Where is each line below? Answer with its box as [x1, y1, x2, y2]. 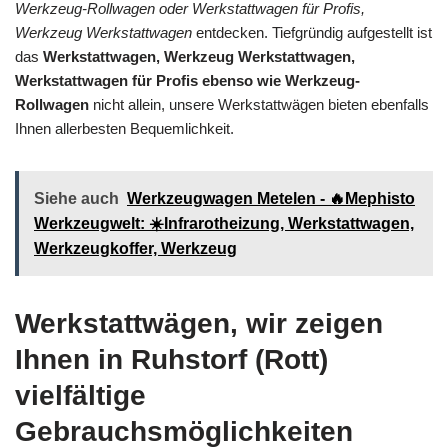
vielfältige [15, 379, 146, 411]
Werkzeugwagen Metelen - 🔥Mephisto [127, 189, 415, 207]
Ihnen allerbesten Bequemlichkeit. [15, 119, 234, 137]
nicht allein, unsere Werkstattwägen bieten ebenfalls [89, 95, 429, 113]
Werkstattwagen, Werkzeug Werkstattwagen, [43, 47, 355, 65]
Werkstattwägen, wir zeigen [15, 307, 383, 339]
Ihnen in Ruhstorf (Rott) [15, 343, 328, 375]
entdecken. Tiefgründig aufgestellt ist [192, 23, 432, 41]
